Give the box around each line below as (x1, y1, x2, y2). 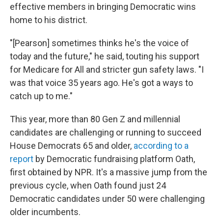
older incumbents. (10, 207, 81, 217)
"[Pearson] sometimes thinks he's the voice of (10, 38, 189, 48)
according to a (134, 140, 189, 151)
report (10, 154, 33, 164)
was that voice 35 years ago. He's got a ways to (10, 78, 193, 88)
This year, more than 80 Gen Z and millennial (10, 114, 180, 124)
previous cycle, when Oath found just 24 (10, 180, 166, 191)
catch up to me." (10, 91, 73, 101)
